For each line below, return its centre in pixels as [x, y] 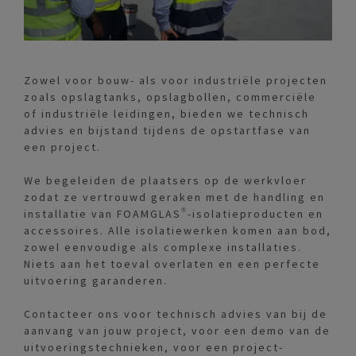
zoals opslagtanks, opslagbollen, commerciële [170, 97]
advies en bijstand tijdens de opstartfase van [167, 131]
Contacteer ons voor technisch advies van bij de [176, 314]
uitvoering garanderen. [96, 281]
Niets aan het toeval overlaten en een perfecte [172, 264]
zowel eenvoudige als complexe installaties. [163, 248]
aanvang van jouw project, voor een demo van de [177, 331]
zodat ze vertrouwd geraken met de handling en [174, 197]
